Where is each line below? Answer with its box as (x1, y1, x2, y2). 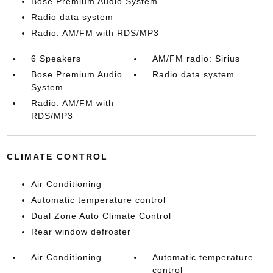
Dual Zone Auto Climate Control (30, 211, 171, 221)
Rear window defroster (30, 227, 131, 236)
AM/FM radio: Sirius (152, 54, 241, 63)
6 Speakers (30, 54, 81, 63)
